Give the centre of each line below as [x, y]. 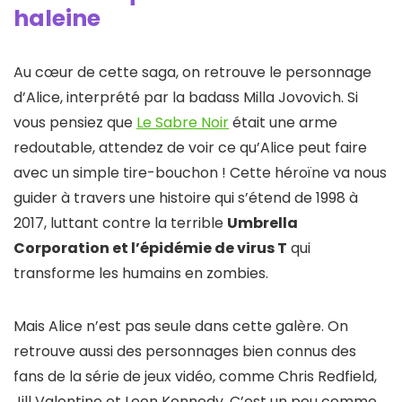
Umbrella [262, 223]
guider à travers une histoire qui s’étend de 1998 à [186, 198]
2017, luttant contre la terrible [120, 223]
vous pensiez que [75, 123]
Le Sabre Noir [183, 123]
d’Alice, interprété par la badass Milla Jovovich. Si [186, 98]
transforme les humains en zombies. [141, 274]
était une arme [283, 123]
